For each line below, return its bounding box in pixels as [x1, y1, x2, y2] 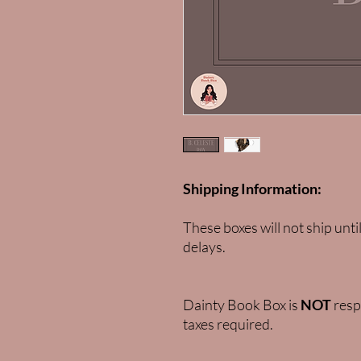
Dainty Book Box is [183, 296, 301, 314]
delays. [183, 238, 228, 256]
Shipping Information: [183, 180, 322, 198]
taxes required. [183, 315, 276, 334]
